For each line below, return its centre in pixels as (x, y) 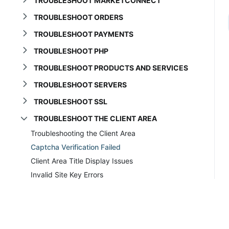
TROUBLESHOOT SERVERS (80, 84)
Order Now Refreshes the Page (83, 188)
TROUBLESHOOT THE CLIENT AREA (95, 118)
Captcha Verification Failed (76, 147)
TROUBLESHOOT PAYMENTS (83, 34)
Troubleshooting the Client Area (83, 133)
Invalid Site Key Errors (67, 174)
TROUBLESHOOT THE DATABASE (90, 220)
